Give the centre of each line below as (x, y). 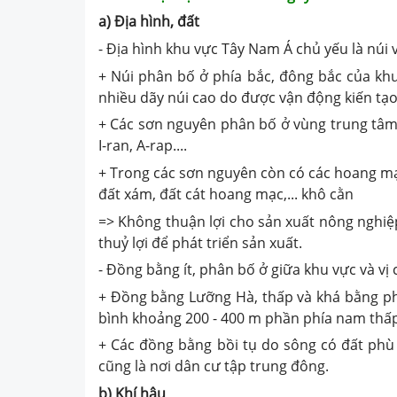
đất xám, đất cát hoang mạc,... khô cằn (226, 194)
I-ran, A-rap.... (143, 146)
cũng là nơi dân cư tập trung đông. (214, 366)
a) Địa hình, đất (149, 22)
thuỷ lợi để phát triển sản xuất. (200, 242)
